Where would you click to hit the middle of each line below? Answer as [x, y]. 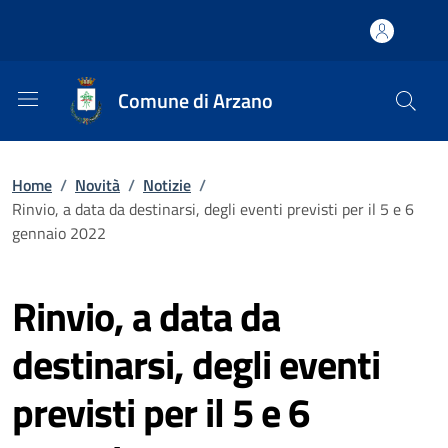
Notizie [167, 185]
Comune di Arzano [195, 100]
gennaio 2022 [59, 233]
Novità [97, 185]
